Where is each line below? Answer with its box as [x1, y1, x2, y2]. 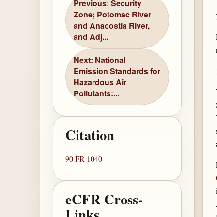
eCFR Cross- [65, 189, 143, 210]
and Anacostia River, [74, 20, 150, 31]
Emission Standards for [74, 65, 161, 77]
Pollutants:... [74, 88, 120, 99]
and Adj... [74, 31, 108, 43]
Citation [65, 124, 115, 145]
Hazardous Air [74, 77, 127, 88]
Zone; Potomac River [74, 9, 152, 20]
